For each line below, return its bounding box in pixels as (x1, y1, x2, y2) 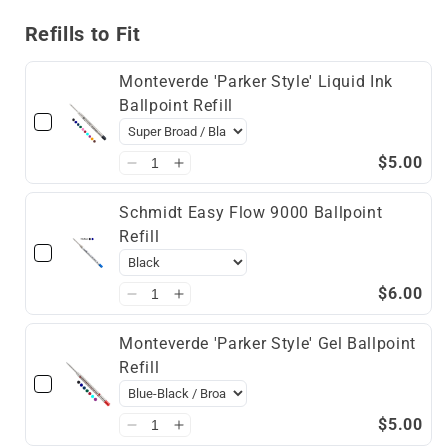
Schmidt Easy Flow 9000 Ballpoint (119, 202, 383, 222)
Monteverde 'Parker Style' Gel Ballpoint (119, 333, 417, 353)
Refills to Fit (24, 21, 141, 46)
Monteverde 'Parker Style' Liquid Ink (119, 71, 394, 91)
